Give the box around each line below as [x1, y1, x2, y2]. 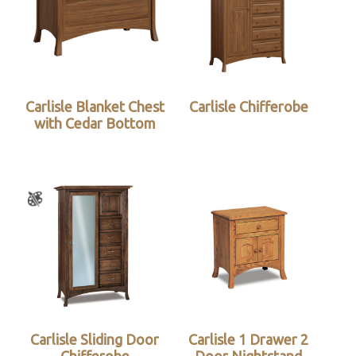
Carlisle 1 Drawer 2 [188, 331, 309, 348]
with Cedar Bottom [33, 115, 156, 132]
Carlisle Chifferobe [188, 99, 308, 115]
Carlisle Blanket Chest [25, 99, 164, 115]
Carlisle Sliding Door [30, 331, 160, 348]
